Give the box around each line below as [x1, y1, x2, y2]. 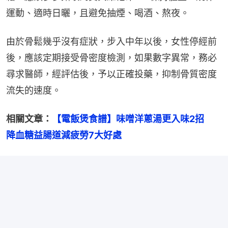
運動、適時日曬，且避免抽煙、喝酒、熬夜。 [6, 8, 189, 19]
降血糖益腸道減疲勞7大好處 [6, 130, 122, 141]
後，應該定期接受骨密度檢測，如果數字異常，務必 [6, 52, 217, 64]
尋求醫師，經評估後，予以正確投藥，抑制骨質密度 [6, 69, 217, 80]
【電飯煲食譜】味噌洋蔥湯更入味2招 [52, 113, 213, 125]
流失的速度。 [6, 85, 61, 96]
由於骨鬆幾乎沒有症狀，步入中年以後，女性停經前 [6, 36, 217, 47]
